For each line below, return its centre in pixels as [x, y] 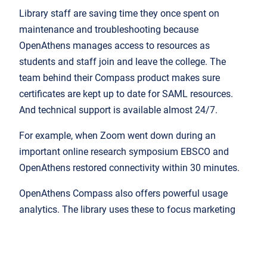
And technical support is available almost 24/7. [118, 110]
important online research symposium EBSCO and [124, 152]
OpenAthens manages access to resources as [114, 46]
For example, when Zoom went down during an [117, 136]
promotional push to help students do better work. [123, 242]
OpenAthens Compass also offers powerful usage [123, 194]
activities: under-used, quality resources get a [113, 226]
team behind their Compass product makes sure [119, 78]
